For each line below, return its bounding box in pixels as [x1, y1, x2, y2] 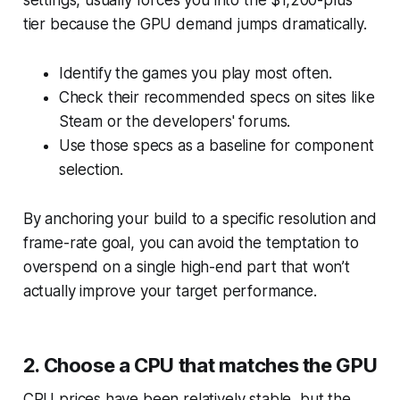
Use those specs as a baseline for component [58, 136, 374, 154]
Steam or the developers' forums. [58, 112, 291, 130]
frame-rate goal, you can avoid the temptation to [22, 233, 359, 252]
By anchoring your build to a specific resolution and [22, 209, 377, 228]
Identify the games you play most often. [58, 63, 333, 82]
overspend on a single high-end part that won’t [22, 257, 350, 276]
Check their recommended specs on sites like [58, 87, 375, 106]
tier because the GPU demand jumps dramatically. [22, 14, 367, 33]
